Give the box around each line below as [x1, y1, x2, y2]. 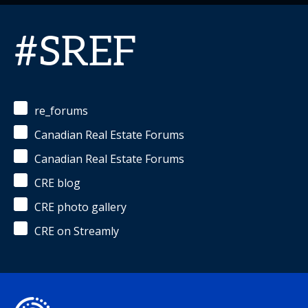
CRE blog [34, 175, 80, 190]
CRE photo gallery [34, 199, 126, 214]
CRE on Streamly [34, 223, 119, 239]
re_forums [34, 103, 88, 118]
